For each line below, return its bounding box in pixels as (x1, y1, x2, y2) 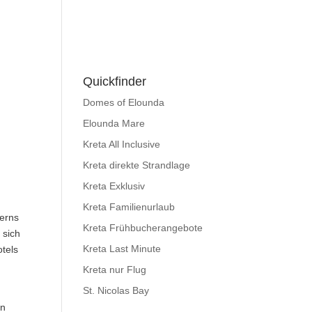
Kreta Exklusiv (83, 180, 146, 192)
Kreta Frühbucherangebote (83, 222, 203, 233)
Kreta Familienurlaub (83, 201, 175, 212)
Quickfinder (83, 75, 147, 88)
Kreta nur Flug (83, 264, 147, 275)
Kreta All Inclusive (83, 139, 161, 150)
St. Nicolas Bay (83, 285, 150, 296)
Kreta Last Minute (83, 243, 162, 254)
